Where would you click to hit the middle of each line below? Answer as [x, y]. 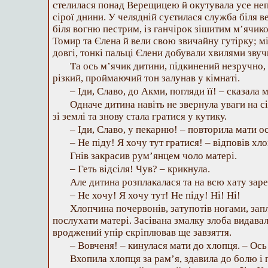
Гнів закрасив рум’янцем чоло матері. [153, 156]
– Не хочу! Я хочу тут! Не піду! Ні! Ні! [155, 195]
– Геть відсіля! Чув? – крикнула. [140, 169]
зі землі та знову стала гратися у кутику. [140, 116]
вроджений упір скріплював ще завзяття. [142, 232]
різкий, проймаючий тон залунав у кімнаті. [146, 78]
